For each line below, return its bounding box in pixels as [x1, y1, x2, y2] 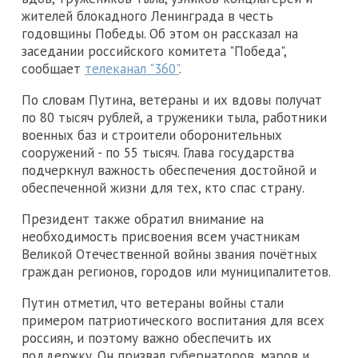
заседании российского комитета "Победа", [22, 42, 286, 61]
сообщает [22, 60, 85, 78]
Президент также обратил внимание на [22, 210, 264, 229]
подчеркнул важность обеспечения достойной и [22, 161, 316, 180]
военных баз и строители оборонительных [22, 126, 282, 145]
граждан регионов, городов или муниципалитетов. [22, 263, 331, 281]
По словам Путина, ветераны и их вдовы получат [22, 91, 322, 109]
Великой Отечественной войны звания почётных [22, 245, 317, 264]
